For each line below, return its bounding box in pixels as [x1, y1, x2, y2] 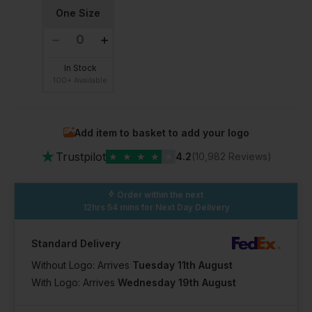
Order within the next [117, 189, 203, 200]
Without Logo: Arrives [31, 258, 132, 271]
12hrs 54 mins [82, 201, 139, 212]
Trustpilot [56, 149, 106, 164]
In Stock [63, 62, 97, 73]
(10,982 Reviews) [192, 150, 272, 162]
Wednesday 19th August [118, 276, 236, 288]
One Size [56, 6, 100, 19]
